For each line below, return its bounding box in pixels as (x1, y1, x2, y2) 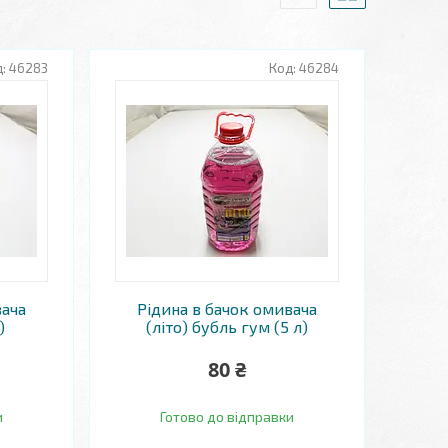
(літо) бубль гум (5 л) (145, 317, 308, 336)
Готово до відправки (159, 408, 294, 425)
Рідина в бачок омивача (136, 299, 317, 318)
